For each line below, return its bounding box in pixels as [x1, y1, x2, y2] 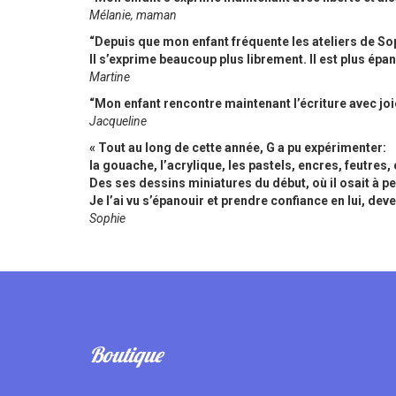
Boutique [88, 341, 163, 368]
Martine [88, 70, 130, 84]
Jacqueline [88, 114, 147, 128]
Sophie [88, 211, 126, 225]
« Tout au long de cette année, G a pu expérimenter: [88, 141, 389, 155]
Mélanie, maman [88, 8, 177, 22]
